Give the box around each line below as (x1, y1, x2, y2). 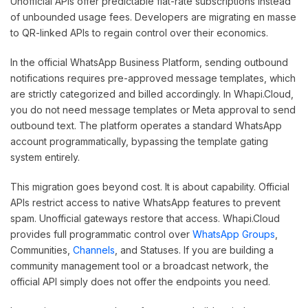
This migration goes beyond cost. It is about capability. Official (10, 180, 289, 192)
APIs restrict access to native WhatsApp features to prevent (10, 196, 280, 208)
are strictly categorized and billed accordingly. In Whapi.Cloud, (10, 87, 294, 100)
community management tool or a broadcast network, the (10, 259, 269, 272)
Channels (73, 243, 115, 256)
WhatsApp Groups (192, 228, 275, 240)
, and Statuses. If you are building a (115, 243, 274, 256)
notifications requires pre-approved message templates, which (10, 71, 296, 84)
